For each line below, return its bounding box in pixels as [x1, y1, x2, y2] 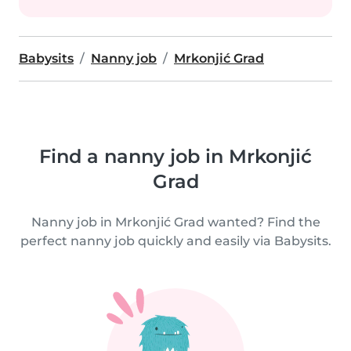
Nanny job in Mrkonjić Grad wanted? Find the [31, 215, 320, 230]
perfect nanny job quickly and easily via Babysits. [20, 233, 331, 248]
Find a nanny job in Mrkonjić [39, 145, 312, 168]
